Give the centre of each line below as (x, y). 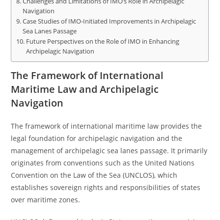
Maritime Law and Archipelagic (85, 89)
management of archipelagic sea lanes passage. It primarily (109, 151)
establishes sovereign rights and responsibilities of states (106, 187)
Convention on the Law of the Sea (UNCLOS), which (94, 175)
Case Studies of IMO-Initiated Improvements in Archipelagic (109, 21)
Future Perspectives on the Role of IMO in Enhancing (102, 41)
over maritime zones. (46, 200)
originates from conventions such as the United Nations (103, 163)
